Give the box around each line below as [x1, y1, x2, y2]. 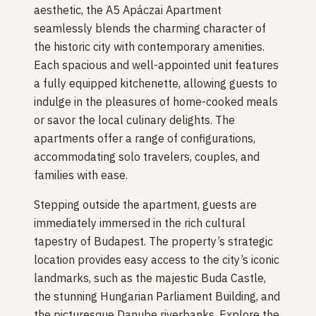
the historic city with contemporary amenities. [34, 39, 265, 54]
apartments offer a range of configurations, [34, 131, 255, 146]
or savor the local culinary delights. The [34, 113, 235, 128]
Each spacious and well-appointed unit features [34, 58, 279, 73]
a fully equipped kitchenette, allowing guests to [34, 76, 277, 91]
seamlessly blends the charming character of [34, 21, 266, 36]
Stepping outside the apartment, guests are [34, 197, 257, 212]
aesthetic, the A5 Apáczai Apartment [34, 3, 221, 18]
